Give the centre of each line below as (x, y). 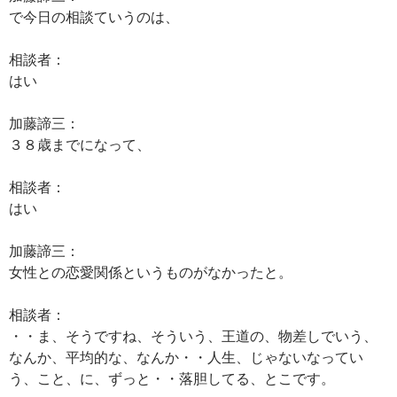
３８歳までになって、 (80, 144)
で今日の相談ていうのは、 (94, 16)
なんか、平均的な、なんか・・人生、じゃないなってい (186, 357)
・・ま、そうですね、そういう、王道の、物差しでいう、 (193, 335)
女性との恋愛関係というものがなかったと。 (151, 272)
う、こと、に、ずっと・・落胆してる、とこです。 (172, 378)
